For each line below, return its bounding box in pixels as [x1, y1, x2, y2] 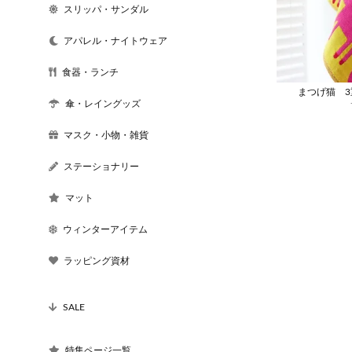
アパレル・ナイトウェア [64, 35, 167, 46]
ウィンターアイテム [63, 224, 148, 234]
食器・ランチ [62, 67, 119, 77]
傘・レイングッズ [65, 98, 141, 108]
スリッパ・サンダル [64, 4, 148, 14]
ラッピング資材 [64, 255, 130, 266]
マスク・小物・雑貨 [64, 130, 148, 140]
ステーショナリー [64, 161, 139, 171]
